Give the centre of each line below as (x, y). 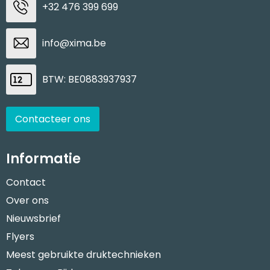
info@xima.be (74, 43)
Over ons (27, 200)
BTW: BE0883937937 (89, 79)
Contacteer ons (52, 119)
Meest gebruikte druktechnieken (83, 254)
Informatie (43, 159)
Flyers (20, 236)
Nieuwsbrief (33, 218)
